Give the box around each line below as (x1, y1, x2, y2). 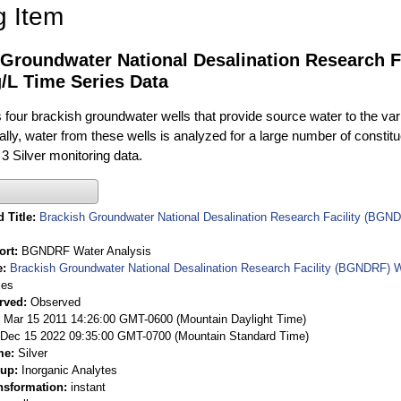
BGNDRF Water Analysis (21, 243, 151, 258)
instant (71, 380, 106, 394)
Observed (30, 294, 81, 309)
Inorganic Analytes (21, 363, 117, 377)
